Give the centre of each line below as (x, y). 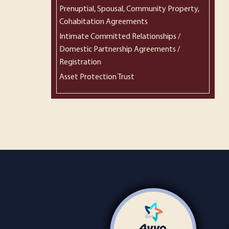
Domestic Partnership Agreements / (120, 50)
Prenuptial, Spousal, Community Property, (129, 9)
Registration (80, 62)
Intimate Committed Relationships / (120, 37)
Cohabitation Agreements (104, 22)
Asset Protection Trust (97, 77)
